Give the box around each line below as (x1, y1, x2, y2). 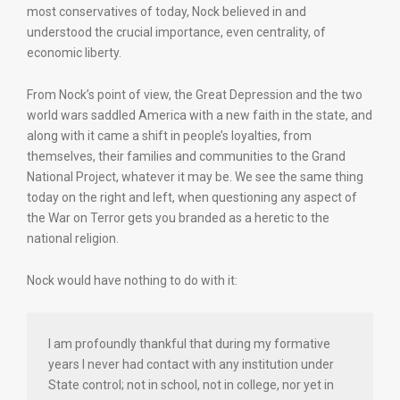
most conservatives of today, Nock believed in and (27, 4, 306, 19)
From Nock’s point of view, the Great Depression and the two (27, 87, 362, 102)
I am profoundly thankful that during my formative (48, 337, 330, 351)
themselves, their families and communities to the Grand (27, 149, 346, 163)
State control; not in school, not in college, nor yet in (48, 378, 334, 392)
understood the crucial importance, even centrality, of (27, 25, 326, 39)
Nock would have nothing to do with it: (27, 273, 237, 287)
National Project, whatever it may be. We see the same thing (27, 170, 363, 184)
